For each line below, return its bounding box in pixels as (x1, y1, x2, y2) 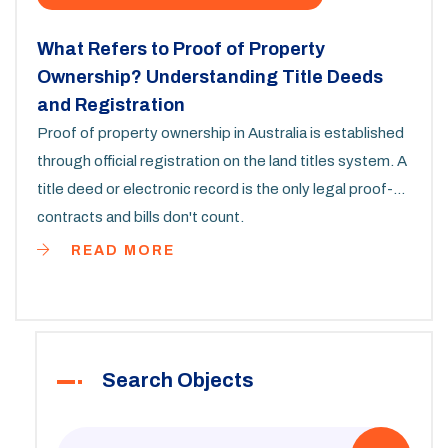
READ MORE (66, 243, 175, 259)
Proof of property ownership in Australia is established (37, 125, 404, 142)
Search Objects (102, 369, 254, 392)
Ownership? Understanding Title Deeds (37, 67, 383, 88)
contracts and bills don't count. (37, 209, 244, 226)
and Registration (37, 95, 185, 116)
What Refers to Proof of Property (37, 39, 325, 60)
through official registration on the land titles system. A (37, 153, 407, 170)
